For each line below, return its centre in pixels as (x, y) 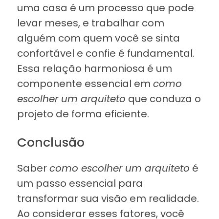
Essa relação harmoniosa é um (95, 69)
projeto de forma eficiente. (83, 114)
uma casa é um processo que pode (106, 8)
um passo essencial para (80, 184)
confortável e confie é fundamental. (106, 54)
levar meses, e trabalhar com (91, 23)
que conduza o (163, 99)
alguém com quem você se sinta (99, 38)
